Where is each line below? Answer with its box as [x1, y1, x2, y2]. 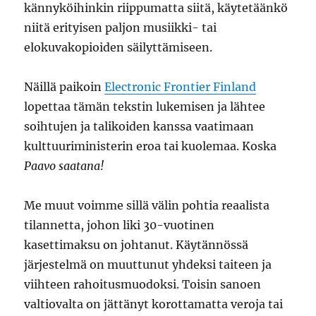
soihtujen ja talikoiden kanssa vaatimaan [24, 119, 255, 133]
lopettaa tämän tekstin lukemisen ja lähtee [24, 99, 266, 114]
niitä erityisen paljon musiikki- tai [24, 20, 217, 35]
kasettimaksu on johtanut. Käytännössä [24, 238, 249, 252]
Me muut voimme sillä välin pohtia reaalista [24, 198, 270, 212]
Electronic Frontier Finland [104, 80, 257, 94]
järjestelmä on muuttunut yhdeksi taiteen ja [24, 257, 272, 272]
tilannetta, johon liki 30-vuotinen [24, 218, 215, 232]
